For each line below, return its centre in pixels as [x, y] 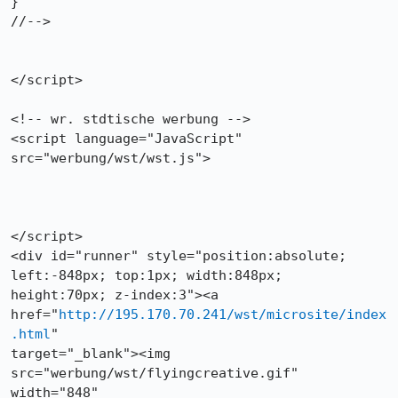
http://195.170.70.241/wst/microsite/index [223, 314]
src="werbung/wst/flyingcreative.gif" [155, 373]
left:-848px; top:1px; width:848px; [147, 275]
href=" [35, 314]
